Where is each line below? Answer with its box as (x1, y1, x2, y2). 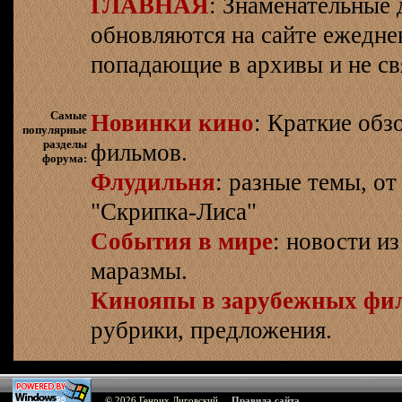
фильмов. (91, 139, 188, 166)
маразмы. (91, 258, 188, 284)
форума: (42, 152, 87, 165)
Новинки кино (91, 109, 254, 136)
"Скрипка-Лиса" (91, 198, 257, 225)
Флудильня (91, 169, 215, 196)
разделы (43, 137, 87, 151)
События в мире (91, 228, 273, 255)
